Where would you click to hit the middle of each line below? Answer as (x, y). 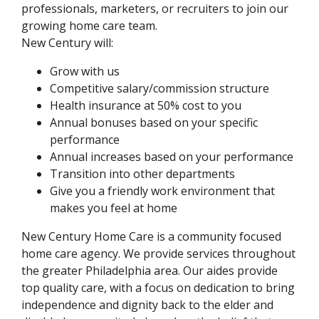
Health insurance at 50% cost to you (146, 106)
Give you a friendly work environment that (162, 191)
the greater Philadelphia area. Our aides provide (150, 271)
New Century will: (67, 43)
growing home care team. (89, 26)
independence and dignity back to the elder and (147, 305)
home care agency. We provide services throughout (158, 254)
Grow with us (85, 72)
